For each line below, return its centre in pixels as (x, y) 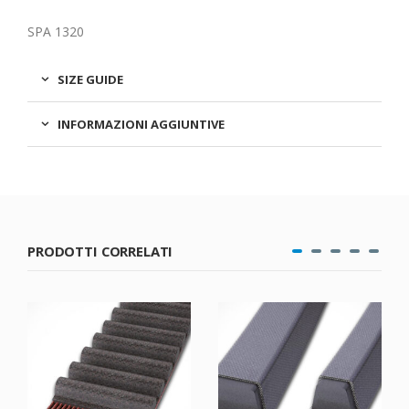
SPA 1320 (56, 32)
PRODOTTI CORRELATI (100, 252)
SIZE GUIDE (90, 80)
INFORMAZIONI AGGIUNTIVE (141, 125)
